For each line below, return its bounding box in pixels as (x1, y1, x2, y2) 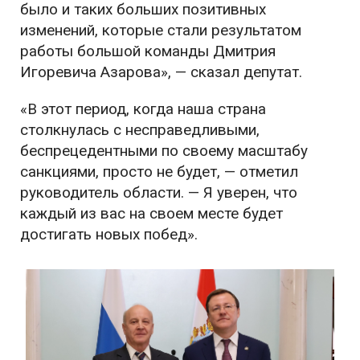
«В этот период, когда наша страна (20, 100, 266, 119)
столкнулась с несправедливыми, (20, 121, 260, 140)
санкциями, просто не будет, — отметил (20, 162, 298, 182)
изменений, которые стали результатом (20, 21, 301, 40)
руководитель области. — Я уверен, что (20, 183, 297, 202)
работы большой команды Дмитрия (20, 42, 276, 61)
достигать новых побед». (20, 225, 198, 244)
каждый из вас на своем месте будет (20, 204, 283, 223)
